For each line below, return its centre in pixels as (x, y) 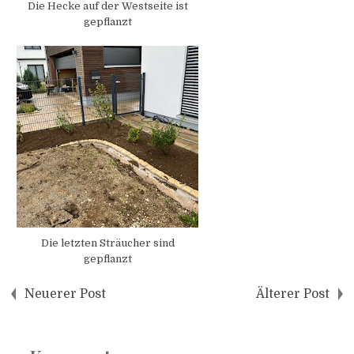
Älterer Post (292, 294)
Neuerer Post (66, 294)
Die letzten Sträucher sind (107, 243)
